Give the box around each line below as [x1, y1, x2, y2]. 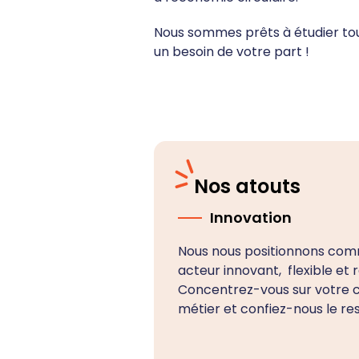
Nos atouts [194, 173, 301, 200]
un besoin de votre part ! [154, 42, 309, 62]
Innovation [210, 208, 292, 228]
